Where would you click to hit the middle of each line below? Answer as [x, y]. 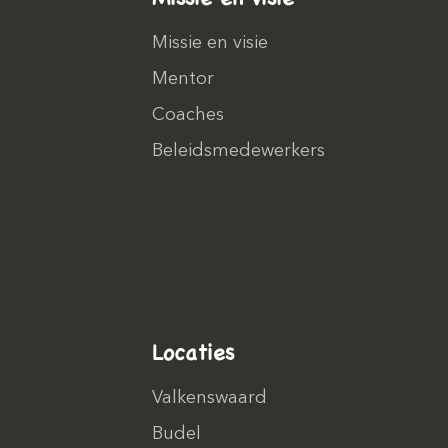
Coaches [188, 115]
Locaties [193, 351]
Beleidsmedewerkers [238, 151]
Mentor [183, 79]
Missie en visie [210, 43]
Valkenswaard [209, 398]
